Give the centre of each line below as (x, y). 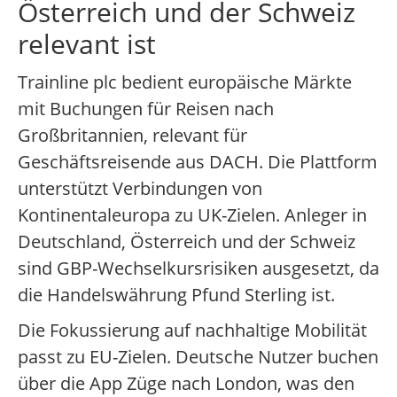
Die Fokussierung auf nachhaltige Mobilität (192, 331)
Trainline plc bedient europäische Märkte (185, 82)
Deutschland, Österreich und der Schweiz (187, 242)
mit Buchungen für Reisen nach (146, 109)
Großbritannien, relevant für (132, 136)
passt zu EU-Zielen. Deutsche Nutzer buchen (198, 357)
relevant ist (87, 44)
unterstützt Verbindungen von (140, 189)
